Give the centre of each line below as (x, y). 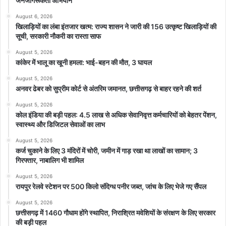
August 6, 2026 (34, 16)
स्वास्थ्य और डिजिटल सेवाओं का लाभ (60, 124)
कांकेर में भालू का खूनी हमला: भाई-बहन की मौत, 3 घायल (84, 62)
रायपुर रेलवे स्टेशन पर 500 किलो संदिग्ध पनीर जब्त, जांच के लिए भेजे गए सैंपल (111, 186)
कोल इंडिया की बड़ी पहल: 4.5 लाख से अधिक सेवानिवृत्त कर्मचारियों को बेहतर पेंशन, (116, 115)
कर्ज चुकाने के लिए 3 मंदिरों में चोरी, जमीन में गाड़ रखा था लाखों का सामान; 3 (107, 150)
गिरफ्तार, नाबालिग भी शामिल (50, 160)
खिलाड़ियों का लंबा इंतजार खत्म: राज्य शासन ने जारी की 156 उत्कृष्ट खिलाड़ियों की (116, 26)
